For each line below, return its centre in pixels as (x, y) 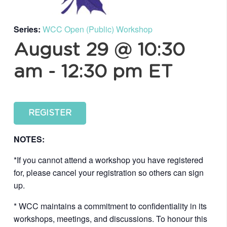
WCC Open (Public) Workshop (98, 29)
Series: (28, 29)
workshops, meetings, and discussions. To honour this (110, 218)
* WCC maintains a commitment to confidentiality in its (110, 206)
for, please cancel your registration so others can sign (109, 172)
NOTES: (29, 139)
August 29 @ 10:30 (99, 50)
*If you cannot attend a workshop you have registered (108, 160)
